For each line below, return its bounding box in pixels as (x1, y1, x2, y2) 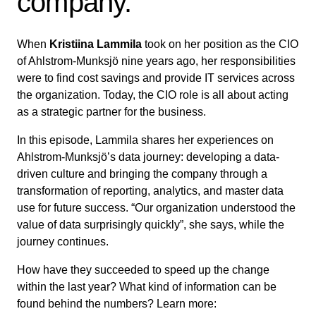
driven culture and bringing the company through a (17, 167, 267, 180)
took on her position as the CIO (142, 37, 298, 50)
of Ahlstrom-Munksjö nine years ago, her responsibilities (17, 54, 296, 67)
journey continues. (17, 235, 109, 248)
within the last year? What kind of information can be (17, 280, 276, 293)
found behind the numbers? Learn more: (17, 297, 217, 310)
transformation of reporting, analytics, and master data (17, 184, 284, 197)
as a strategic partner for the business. (17, 105, 206, 118)
